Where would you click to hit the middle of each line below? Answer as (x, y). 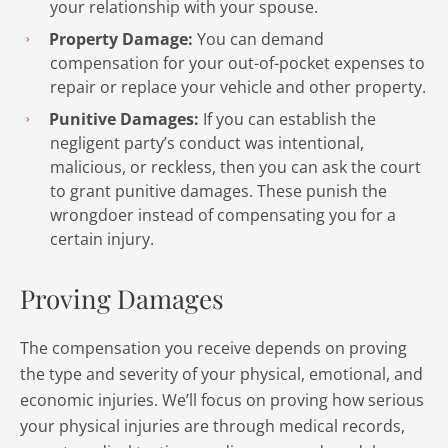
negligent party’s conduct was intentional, (207, 143)
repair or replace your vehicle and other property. (238, 87)
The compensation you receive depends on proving (213, 348)
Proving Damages (122, 298)
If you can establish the (287, 119)
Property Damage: (121, 39)
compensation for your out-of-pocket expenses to (237, 63)
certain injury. (102, 239)
